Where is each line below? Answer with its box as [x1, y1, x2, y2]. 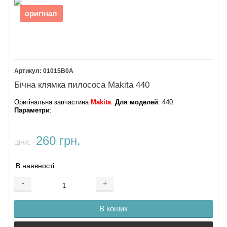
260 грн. [35, 134, 81, 147]
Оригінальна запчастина [14, 98, 91, 106]
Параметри [14, 106, 50, 114]
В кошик [99, 204, 128, 213]
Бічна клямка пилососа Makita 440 [14, 80, 150, 90]
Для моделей [115, 98, 159, 106]
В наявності [16, 162, 55, 170]
